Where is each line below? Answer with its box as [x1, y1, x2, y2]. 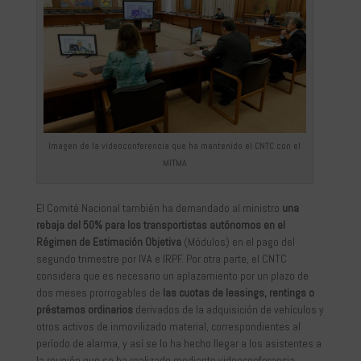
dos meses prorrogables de [35, 285, 163, 301]
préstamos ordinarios [35, 302, 133, 317]
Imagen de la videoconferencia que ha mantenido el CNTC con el [48, 139, 301, 153]
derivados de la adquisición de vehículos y [132, 302, 324, 317]
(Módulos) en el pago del [180, 234, 295, 250]
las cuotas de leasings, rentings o [162, 285, 314, 301]
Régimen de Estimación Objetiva [35, 234, 181, 250]
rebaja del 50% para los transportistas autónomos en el [35, 218, 285, 233]
